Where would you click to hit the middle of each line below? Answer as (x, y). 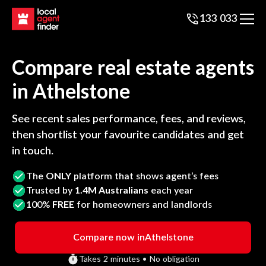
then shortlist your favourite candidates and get (128, 135)
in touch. (33, 151)
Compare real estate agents (133, 69)
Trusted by (50, 190)
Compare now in (109, 237)
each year (171, 190)
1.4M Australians (112, 190)
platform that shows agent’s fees (145, 176)
